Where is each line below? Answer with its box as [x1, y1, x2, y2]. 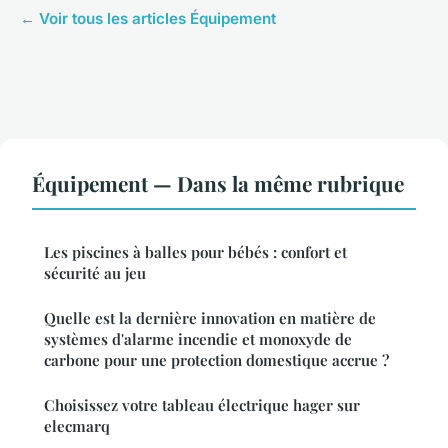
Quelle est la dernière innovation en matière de [44, 308, 376, 329]
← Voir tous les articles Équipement [20, 9, 276, 29]
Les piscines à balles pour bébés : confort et [44, 242, 347, 263]
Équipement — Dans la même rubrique [32, 169, 404, 198]
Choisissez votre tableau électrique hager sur [44, 395, 360, 416]
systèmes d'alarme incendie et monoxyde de [44, 329, 352, 350]
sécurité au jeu [44, 263, 146, 284]
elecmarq [44, 416, 110, 437]
